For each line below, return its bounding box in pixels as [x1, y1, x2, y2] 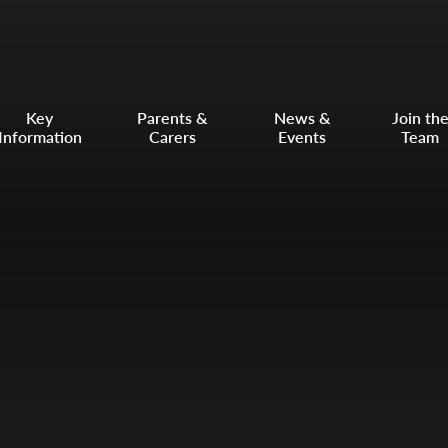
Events [277, 127, 326, 146]
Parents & [137, 108, 208, 127]
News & [273, 108, 330, 127]
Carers [148, 127, 196, 146]
